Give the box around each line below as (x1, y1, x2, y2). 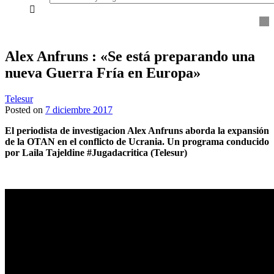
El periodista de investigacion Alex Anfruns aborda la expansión (5, 125, 269, 136)
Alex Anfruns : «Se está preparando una (5, 48, 255, 65)
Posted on (5, 105, 45, 116)
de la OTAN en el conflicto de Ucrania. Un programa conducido (5, 136, 269, 147)
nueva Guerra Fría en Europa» (5, 65, 201, 81)
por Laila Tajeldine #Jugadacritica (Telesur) (5, 147, 187, 158)
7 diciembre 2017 (45, 105, 113, 116)
